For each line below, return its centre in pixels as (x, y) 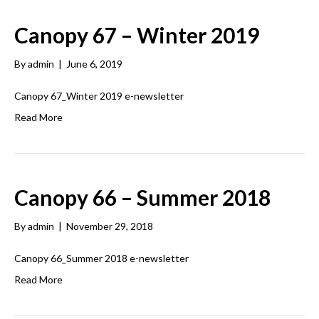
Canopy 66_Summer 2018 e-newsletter (101, 258)
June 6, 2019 (94, 64)
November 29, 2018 (110, 226)
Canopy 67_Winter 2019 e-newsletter (101, 96)
